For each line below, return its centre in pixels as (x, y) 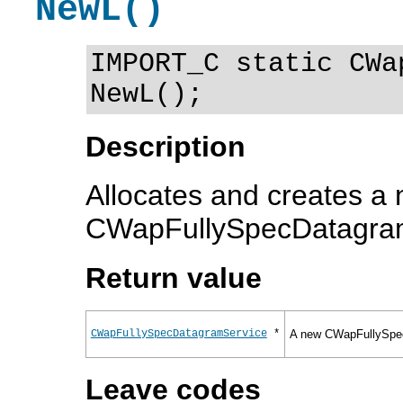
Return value (173, 278)
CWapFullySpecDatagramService (179, 333)
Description (165, 147)
